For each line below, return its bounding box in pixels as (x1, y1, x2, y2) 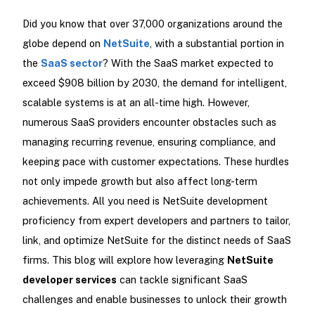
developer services (22, 273, 117, 285)
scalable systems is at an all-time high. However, (22, 96, 250, 108)
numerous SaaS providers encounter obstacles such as (22, 115, 276, 128)
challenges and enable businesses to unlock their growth (22, 292, 287, 305)
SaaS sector (40, 56, 103, 69)
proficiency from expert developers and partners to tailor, (22, 214, 290, 226)
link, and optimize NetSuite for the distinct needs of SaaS (22, 233, 291, 246)
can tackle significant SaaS (116, 273, 247, 285)
